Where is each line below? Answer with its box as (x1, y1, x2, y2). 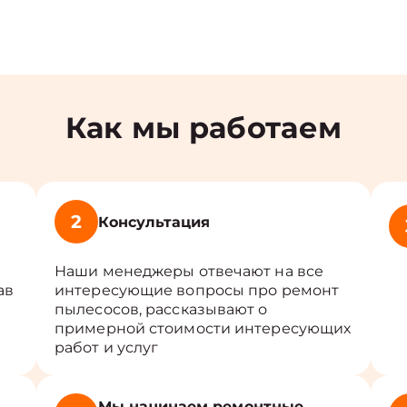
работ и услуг (55, 339, 159, 356)
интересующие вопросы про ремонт (55, 282, 340, 299)
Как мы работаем (65, 110, 342, 145)
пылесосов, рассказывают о (55, 301, 268, 318)
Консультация (98, 213, 211, 231)
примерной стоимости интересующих (55, 320, 352, 337)
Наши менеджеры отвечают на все (55, 263, 324, 280)
